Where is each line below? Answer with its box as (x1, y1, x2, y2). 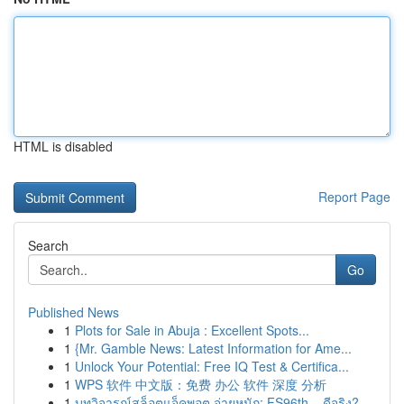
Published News (28, 303, 119, 321)
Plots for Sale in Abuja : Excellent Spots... (75, 321, 309, 339)
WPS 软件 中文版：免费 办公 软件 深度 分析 (75, 375, 326, 393)
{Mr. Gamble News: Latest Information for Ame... (75, 339, 352, 357)
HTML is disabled (14, 137, 113, 155)
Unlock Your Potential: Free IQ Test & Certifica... (75, 357, 349, 375)
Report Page (318, 188, 390, 206)
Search (28, 236, 69, 254)
